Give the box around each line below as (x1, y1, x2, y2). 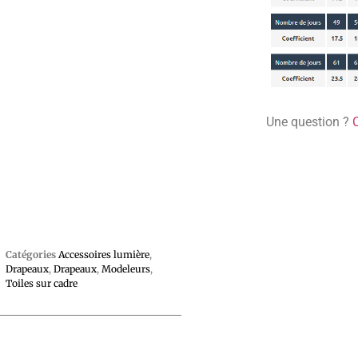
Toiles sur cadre (5, 276, 78, 289)
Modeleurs (101, 262, 150, 275)
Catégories (5, 248, 56, 261)
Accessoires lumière (58, 248, 149, 261)
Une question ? (266, 114, 353, 130)
